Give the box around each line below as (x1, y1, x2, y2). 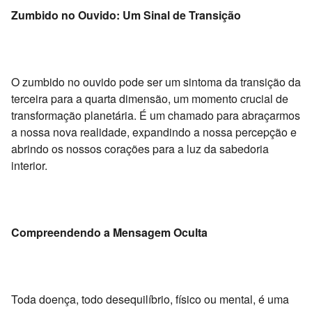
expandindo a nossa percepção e (130, 123, 297, 140)
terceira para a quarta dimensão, (11, 90, 171, 107)
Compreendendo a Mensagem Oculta (11, 224, 208, 240)
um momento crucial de (171, 90, 288, 107)
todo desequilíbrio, (79, 290, 173, 307)
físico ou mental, (173, 290, 256, 307)
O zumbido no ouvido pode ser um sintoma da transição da (11, 73, 301, 90)
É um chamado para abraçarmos (136, 107, 300, 123)
